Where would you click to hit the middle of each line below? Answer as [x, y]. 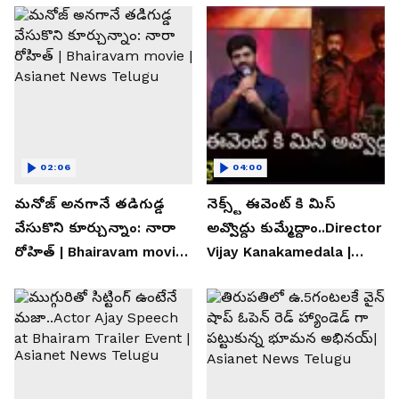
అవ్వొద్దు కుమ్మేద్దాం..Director [294, 227]
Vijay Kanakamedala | [279, 251]
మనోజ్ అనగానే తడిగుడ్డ [90, 203]
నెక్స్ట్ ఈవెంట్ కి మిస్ [271, 203]
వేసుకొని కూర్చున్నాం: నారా [95, 227]
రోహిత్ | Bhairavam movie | [103, 251]
